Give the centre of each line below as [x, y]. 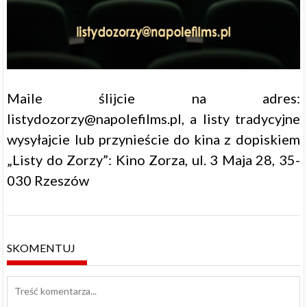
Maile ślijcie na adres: [153, 98]
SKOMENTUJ [41, 247]
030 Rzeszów [48, 181]
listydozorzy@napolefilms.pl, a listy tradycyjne [153, 119]
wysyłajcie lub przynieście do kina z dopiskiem [153, 139]
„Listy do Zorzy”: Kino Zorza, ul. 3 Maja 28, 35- [153, 160]
